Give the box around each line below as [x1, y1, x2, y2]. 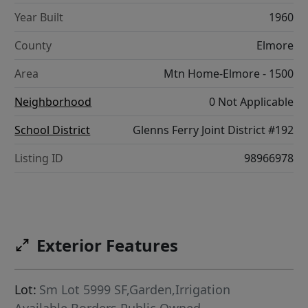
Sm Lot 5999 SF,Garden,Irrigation [39, 281, 231, 298]
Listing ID [14, 151, 64, 166]
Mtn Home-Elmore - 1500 [163, 66, 294, 82]
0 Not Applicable [208, 94, 294, 110]
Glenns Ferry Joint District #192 [132, 122, 294, 138]
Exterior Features [36, 234, 179, 257]
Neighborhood [14, 94, 92, 110]
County [14, 38, 52, 54]
